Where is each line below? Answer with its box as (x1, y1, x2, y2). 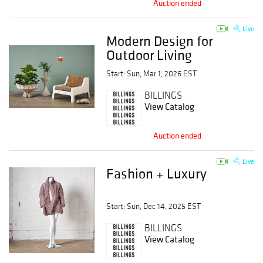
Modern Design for (106, 32, 213, 50)
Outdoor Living (106, 46, 193, 64)
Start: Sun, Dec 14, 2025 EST (106, 201, 201, 211)
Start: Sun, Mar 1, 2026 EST (106, 69, 197, 79)
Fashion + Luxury (106, 164, 207, 183)
